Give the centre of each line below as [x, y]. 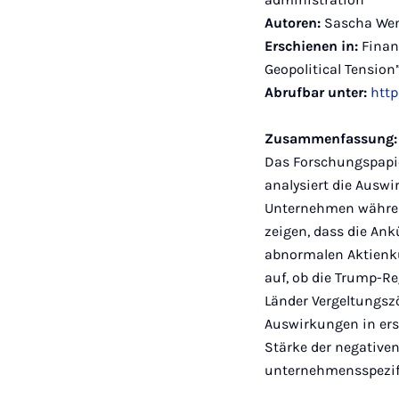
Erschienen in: [312, 46]
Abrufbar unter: [316, 92]
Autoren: [293, 23]
